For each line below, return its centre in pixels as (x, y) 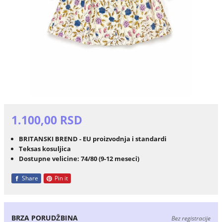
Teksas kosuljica (45, 148)
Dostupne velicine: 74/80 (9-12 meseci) (79, 158)
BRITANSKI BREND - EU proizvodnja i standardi (92, 139)
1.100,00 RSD (47, 120)
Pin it (60, 178)
